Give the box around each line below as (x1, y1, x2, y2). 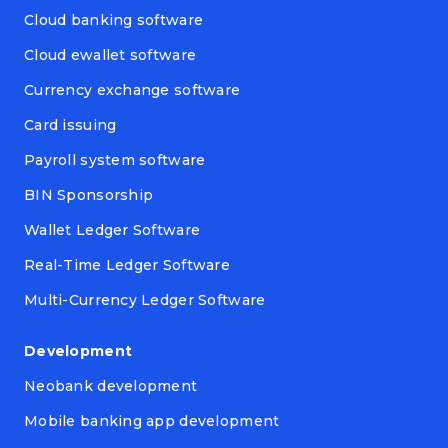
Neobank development (24, 377, 198, 396)
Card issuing (24, 116, 117, 135)
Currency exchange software (24, 81, 241, 100)
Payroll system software (24, 151, 206, 170)
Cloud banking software (24, 11, 204, 30)
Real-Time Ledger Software (24, 256, 230, 275)
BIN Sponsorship (24, 186, 154, 205)
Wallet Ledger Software (24, 221, 201, 240)
